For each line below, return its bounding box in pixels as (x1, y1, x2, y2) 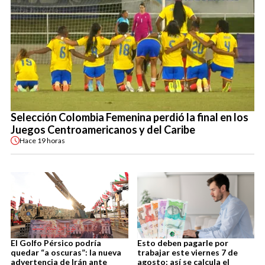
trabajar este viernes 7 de (137, 247, 238, 257)
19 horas (37, 135, 65, 145)
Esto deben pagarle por (137, 237, 228, 248)
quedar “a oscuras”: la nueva (11, 247, 121, 257)
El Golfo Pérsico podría (11, 237, 101, 248)
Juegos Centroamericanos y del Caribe (11, 123, 195, 137)
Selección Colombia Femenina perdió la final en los (11, 111, 248, 124)
